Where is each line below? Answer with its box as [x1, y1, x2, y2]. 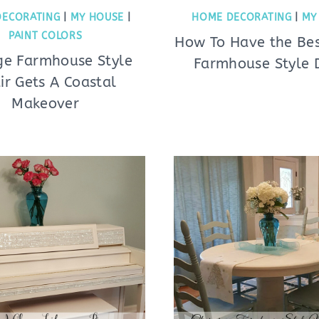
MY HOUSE [70, 11, 125, 23]
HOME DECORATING [192, 11, 292, 23]
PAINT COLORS [9, 29, 83, 42]
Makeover [11, 95, 80, 112]
